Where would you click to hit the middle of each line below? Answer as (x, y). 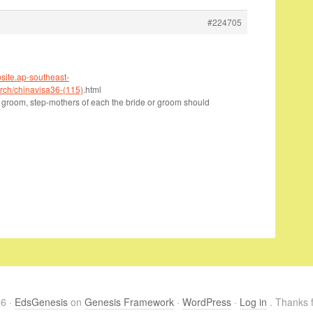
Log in (253, 302)
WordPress (207, 302)
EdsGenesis (41, 302)
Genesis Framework (129, 302)
